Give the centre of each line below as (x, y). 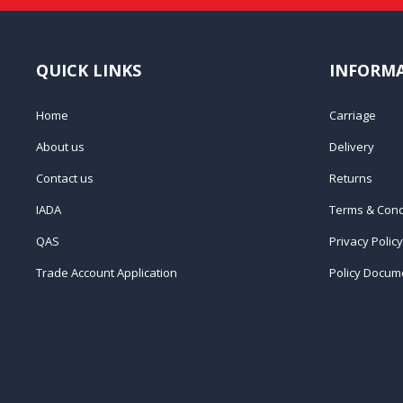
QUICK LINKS (89, 70)
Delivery (352, 146)
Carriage (353, 115)
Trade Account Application (107, 272)
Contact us (65, 178)
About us (60, 146)
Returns (351, 178)
